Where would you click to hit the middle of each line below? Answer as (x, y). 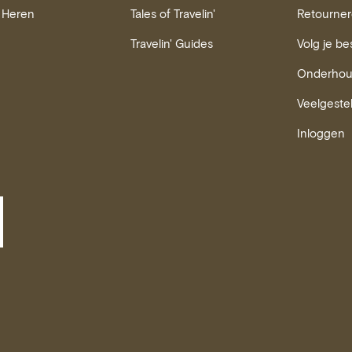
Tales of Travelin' (173, 13)
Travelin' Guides (172, 43)
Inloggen (321, 133)
